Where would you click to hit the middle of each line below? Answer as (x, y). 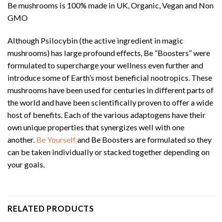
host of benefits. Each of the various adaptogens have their (107, 114)
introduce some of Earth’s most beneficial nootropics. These (110, 77)
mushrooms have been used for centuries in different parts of (111, 90)
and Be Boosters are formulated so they (144, 139)
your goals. (26, 164)
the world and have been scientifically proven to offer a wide (110, 102)
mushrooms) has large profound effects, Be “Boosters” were (109, 53)
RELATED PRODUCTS (51, 208)
